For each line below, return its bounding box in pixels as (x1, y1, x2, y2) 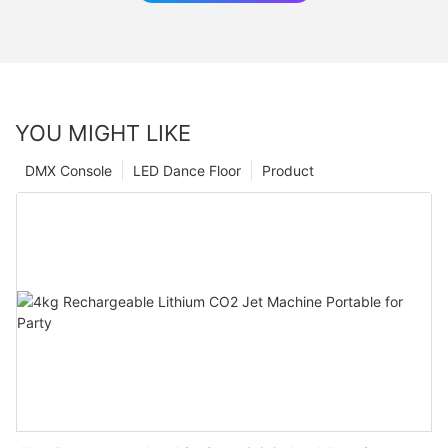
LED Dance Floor (133, 162, 241, 180)
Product (262, 162, 314, 180)
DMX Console (25, 162, 112, 180)
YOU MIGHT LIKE (15, 120, 191, 147)
